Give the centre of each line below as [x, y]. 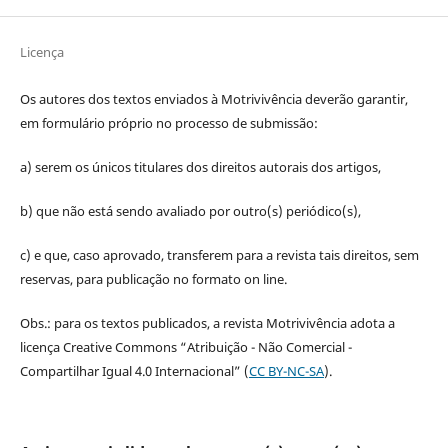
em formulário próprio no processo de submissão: [168, 122]
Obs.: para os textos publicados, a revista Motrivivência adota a [207, 322]
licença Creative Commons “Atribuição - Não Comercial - [185, 346]
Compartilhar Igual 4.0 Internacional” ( [134, 370]
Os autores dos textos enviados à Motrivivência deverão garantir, [213, 98]
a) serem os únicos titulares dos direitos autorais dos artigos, [200, 166]
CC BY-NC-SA [286, 370]
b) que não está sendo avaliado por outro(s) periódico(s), [190, 210]
